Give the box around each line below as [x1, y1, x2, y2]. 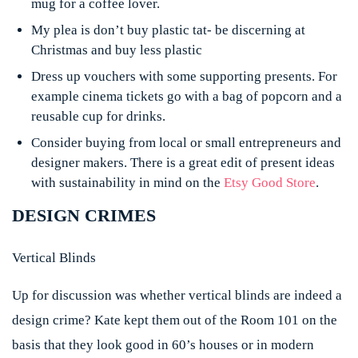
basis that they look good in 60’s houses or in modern [12, 336, 314, 352]
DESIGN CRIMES [12, 205, 156, 225]
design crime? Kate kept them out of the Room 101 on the [12, 312, 337, 328]
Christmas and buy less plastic [31, 42, 202, 58]
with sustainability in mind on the [31, 174, 224, 190]
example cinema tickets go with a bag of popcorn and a [31, 88, 342, 104]
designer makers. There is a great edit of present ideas [31, 154, 335, 170]
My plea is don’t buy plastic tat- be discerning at [31, 22, 305, 38]
